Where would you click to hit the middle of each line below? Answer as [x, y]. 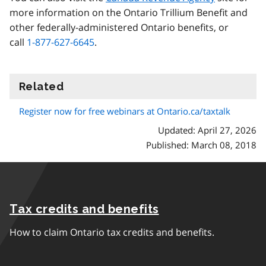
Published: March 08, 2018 [201, 145]
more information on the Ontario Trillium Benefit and [129, 12]
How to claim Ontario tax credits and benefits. [112, 232]
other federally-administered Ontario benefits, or [119, 27]
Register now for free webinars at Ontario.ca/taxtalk [125, 111]
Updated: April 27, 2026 [207, 130]
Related [42, 86]
